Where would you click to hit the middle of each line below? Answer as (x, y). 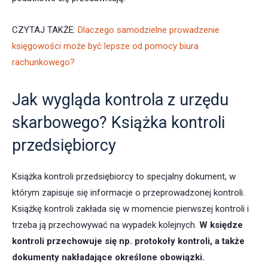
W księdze (221, 225)
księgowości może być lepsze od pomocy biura (105, 46)
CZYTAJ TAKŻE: (45, 30)
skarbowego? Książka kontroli (118, 123)
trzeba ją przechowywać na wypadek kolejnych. (106, 225)
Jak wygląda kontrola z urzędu (120, 100)
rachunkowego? (43, 63)
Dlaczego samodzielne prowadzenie (149, 30)
